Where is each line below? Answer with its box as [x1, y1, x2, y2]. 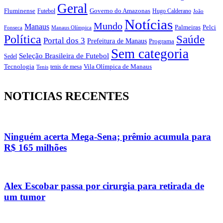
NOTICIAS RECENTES [4, 90, 129, 103]
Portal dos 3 [43, 36, 85, 46]
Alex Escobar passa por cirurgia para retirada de [4, 181, 204, 192]
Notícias [124, 16, 173, 33]
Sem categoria [111, 46, 189, 62]
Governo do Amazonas [90, 7, 150, 15]
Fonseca [4, 24, 22, 31]
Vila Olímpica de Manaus [84, 63, 152, 71]
